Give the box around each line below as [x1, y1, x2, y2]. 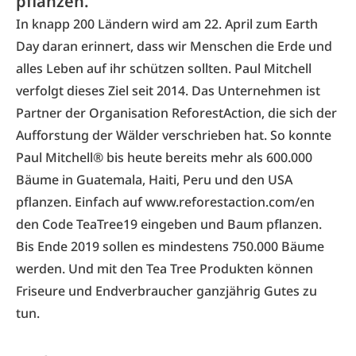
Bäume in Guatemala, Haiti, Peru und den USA [16, 171, 292, 188]
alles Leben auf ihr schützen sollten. [16, 60, 234, 77]
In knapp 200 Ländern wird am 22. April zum [16, 15, 285, 33]
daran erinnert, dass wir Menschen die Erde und [39, 37, 332, 55]
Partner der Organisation [16, 104, 172, 122]
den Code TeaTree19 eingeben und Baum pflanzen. [16, 215, 322, 233]
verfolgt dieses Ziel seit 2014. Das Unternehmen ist [16, 82, 320, 99]
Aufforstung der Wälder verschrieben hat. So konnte [16, 126, 331, 144]
